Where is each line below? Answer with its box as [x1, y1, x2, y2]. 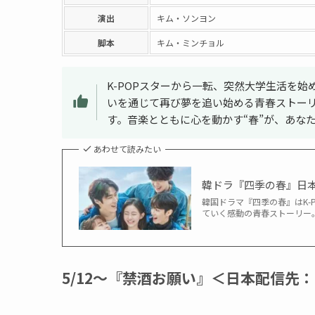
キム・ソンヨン [157, 11, 216, 24]
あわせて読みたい [94, 142, 161, 155]
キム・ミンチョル [157, 36, 224, 49]
